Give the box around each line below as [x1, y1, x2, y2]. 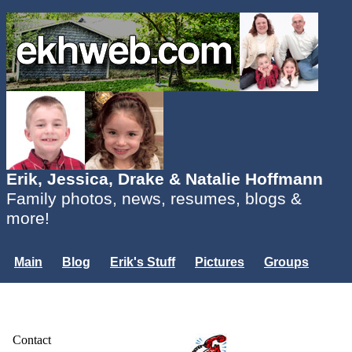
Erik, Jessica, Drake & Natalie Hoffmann [6, 170, 323, 189]
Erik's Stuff [110, 255, 175, 269]
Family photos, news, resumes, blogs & [6, 189, 302, 208]
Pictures [195, 255, 244, 269]
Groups [264, 255, 309, 269]
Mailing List [69, 282, 137, 295]
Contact [13, 333, 51, 346]
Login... [16, 309, 60, 322]
